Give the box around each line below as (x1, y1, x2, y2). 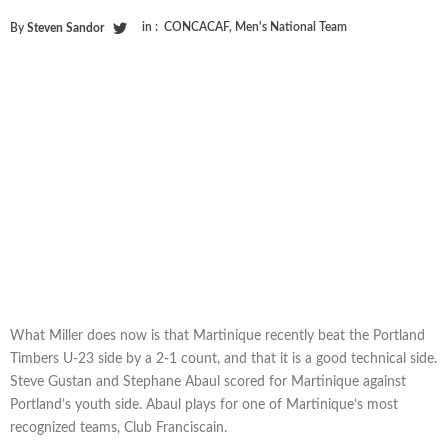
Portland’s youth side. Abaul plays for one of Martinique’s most (10, 397, 398, 412)
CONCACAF (164, 21, 229, 34)
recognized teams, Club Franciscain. (10, 420, 227, 435)
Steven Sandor (27, 22, 104, 35)
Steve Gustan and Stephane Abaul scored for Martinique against (10, 374, 406, 389)
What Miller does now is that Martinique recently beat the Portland (10, 328, 425, 343)
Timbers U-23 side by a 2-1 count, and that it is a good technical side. (10, 351, 437, 366)
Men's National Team (235, 21, 347, 34)
